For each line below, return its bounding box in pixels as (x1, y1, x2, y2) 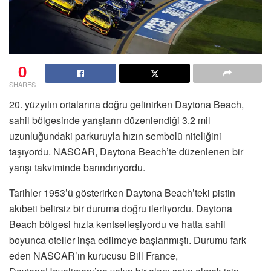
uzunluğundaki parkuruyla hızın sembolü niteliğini (9, 128, 221, 143)
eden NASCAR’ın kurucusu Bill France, (9, 248, 178, 263)
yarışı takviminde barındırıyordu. (9, 160, 145, 174)
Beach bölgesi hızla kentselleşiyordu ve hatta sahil (9, 217, 226, 231)
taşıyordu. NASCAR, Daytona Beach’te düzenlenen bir (9, 144, 243, 158)
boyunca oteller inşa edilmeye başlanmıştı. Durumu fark (9, 232, 246, 247)
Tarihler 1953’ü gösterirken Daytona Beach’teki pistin (9, 185, 235, 200)
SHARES (9, 79, 36, 89)
